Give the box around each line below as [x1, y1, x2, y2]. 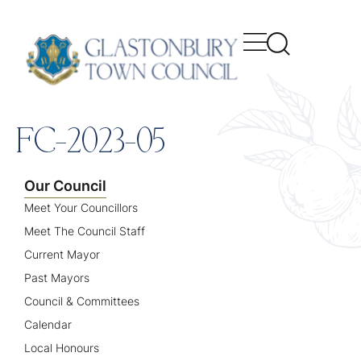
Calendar [24, 317, 72, 331]
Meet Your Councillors [24, 200, 138, 214]
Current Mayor [24, 247, 100, 261]
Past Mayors [24, 270, 89, 284]
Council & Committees [24, 293, 139, 308]
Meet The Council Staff [24, 223, 145, 238]
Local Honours [24, 340, 99, 355]
